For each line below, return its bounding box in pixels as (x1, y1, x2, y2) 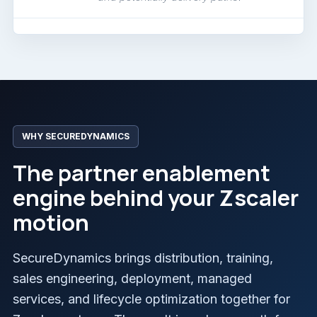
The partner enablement (13, 158, 270, 188)
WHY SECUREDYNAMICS (22, 131, 129, 142)
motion (13, 207, 89, 238)
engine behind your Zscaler (13, 183, 299, 213)
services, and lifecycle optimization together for (13, 292, 290, 307)
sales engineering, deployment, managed (13, 271, 252, 287)
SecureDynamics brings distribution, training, (13, 250, 273, 266)
